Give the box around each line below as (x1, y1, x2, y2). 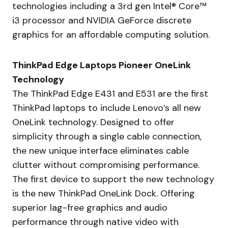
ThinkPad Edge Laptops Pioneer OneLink (12, 59, 191, 71)
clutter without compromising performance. (12, 158, 199, 171)
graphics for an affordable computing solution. (12, 28, 210, 41)
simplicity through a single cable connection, (12, 130, 202, 142)
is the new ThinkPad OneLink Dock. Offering (12, 187, 195, 199)
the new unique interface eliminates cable (12, 144, 189, 157)
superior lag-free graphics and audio (12, 201, 167, 214)
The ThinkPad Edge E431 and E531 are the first (12, 87, 208, 100)
